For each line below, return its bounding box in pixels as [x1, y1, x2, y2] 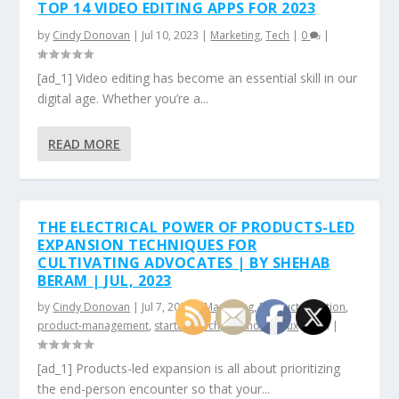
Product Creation [259, 299, 346, 314]
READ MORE [48, 135, 121, 152]
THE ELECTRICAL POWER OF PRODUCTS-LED [37, 217, 355, 237]
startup [154, 318, 191, 333]
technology [225, 318, 282, 333]
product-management [37, 318, 150, 333]
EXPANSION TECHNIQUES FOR [37, 235, 257, 255]
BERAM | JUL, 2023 [37, 271, 172, 290]
